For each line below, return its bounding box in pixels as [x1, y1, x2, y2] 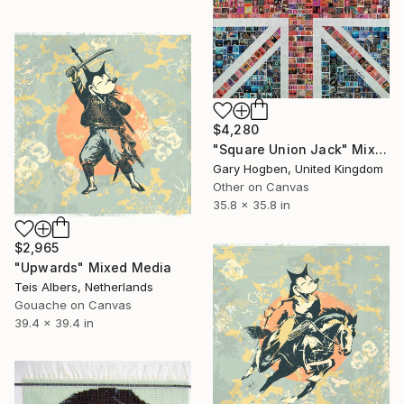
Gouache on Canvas [14, 297, 132, 312]
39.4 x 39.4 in [14, 315, 94, 330]
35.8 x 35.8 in [213, 197, 290, 212]
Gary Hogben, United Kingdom [213, 161, 383, 176]
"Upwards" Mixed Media [14, 259, 172, 275]
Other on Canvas [213, 179, 309, 194]
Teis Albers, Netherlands [14, 279, 153, 294]
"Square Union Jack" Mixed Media [374, 141, 387, 157]
